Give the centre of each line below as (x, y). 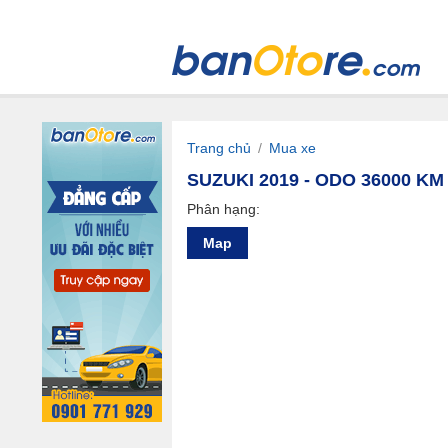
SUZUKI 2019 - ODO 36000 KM (315, 180)
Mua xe (292, 148)
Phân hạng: (223, 209)
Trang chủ (219, 148)
